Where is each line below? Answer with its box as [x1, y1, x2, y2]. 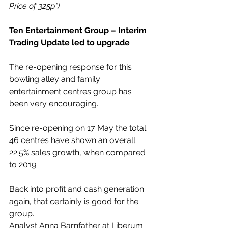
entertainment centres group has [9, 87, 134, 96]
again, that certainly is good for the [9, 196, 140, 206]
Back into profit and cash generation [9, 184, 146, 194]
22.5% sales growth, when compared [9, 148, 148, 157]
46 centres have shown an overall [9, 135, 137, 145]
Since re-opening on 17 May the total [9, 123, 148, 133]
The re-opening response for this [9, 62, 134, 72]
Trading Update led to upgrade [9, 38, 130, 47]
